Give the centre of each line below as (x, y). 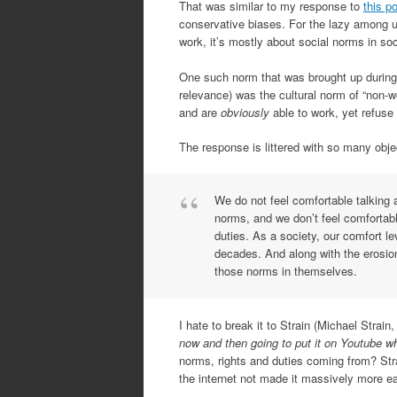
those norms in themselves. (286, 271)
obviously (245, 112)
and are (200, 112)
